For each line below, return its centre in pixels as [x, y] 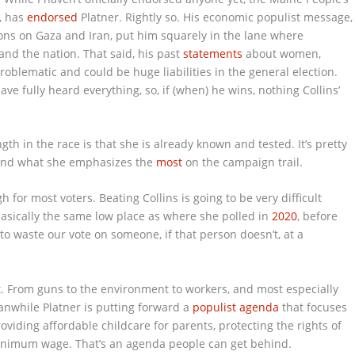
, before [318, 216]
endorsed [53, 17]
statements [213, 53]
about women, [282, 53]
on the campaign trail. [243, 162]
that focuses [313, 307]
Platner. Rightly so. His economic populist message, [216, 17]
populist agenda [236, 307]
